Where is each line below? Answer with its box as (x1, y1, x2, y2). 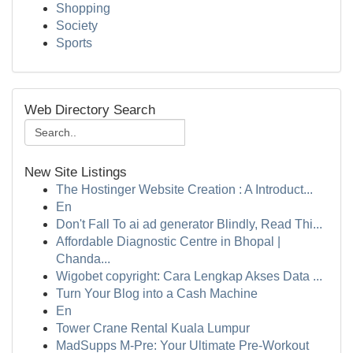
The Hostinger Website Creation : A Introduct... (56, 183, 313, 196)
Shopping (56, 2, 110, 15)
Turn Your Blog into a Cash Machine (56, 287, 258, 300)
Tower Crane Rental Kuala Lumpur (56, 321, 250, 335)
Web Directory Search (24, 102, 155, 117)
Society (56, 19, 98, 32)
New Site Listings (24, 165, 127, 180)
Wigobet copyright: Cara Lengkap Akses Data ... (56, 269, 322, 283)
